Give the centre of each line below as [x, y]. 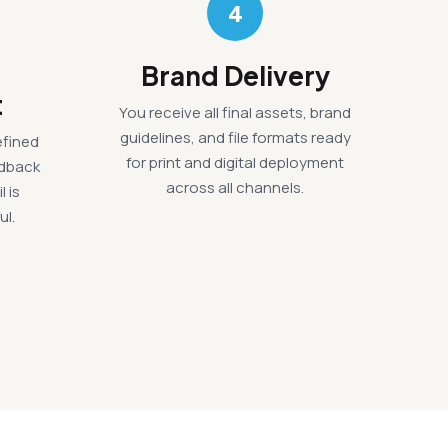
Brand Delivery [235, 75]
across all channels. [235, 187]
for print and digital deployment [235, 162]
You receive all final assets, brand [235, 112]
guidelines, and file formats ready [235, 137]
